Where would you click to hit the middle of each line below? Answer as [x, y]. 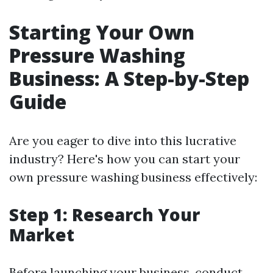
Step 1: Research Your [105, 214]
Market [42, 235]
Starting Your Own [102, 32]
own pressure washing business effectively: [133, 177]
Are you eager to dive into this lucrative [123, 140]
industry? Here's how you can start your [125, 159]
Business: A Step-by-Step [129, 78]
